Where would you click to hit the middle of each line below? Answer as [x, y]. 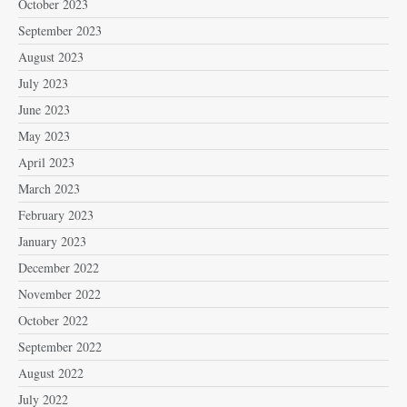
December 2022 [59, 267]
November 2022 [60, 293]
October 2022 [53, 320]
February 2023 [56, 214]
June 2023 [44, 109]
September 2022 [60, 346]
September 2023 [60, 30]
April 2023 [46, 162]
